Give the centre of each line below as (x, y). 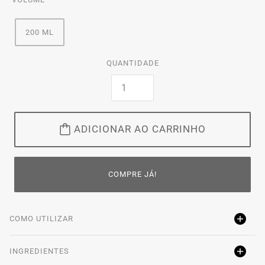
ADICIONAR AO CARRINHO (140, 129)
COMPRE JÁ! (132, 174)
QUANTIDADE (132, 63)
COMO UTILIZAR (41, 218)
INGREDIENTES (39, 251)
